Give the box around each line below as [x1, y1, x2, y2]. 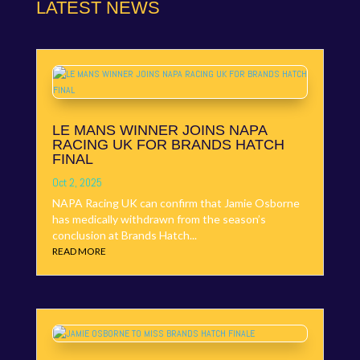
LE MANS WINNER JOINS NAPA [51, 122, 267, 139]
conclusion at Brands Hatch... [51, 228, 197, 243]
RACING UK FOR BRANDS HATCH [51, 137, 284, 153]
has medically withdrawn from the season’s [51, 212, 266, 227]
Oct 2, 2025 [51, 175, 102, 190]
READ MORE [51, 245, 106, 258]
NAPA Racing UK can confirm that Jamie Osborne [51, 196, 300, 211]
